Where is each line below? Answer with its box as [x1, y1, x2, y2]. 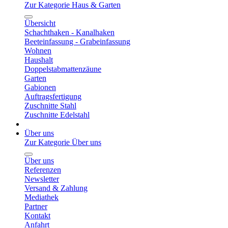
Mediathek [24, 193, 59, 202]
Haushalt [24, 55, 53, 64]
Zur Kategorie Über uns [24, 138, 101, 147]
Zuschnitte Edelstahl [24, 110, 90, 119]
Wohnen [24, 46, 51, 55]
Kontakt [24, 211, 50, 220]
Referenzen [24, 165, 61, 174]
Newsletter [24, 175, 59, 183]
